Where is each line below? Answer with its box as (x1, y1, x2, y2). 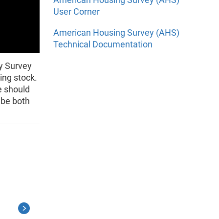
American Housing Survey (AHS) (53, 27, 179, 38)
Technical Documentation (53, 39, 153, 49)
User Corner (53, 6, 100, 17)
